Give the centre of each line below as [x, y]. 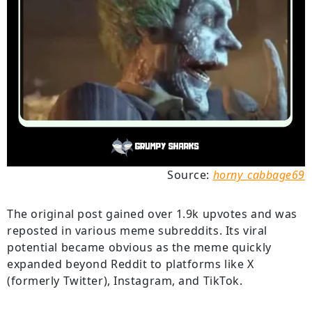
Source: [190, 174]
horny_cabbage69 [259, 174]
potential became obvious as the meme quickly [139, 247]
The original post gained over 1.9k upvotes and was [152, 213]
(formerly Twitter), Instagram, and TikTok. [125, 280]
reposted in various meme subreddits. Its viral [137, 230]
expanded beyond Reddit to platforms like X [131, 264]
